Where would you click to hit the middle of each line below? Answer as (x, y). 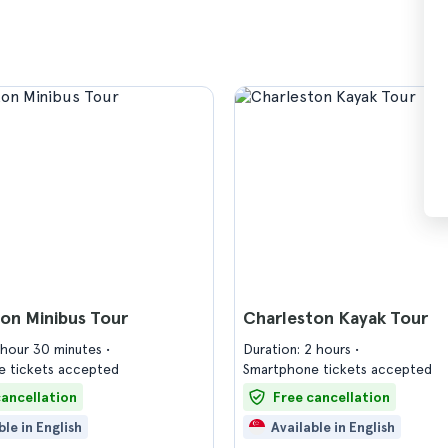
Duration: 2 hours (299, 349)
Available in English (333, 427)
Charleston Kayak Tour (335, 317)
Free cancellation (331, 397)
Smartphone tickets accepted (337, 369)
